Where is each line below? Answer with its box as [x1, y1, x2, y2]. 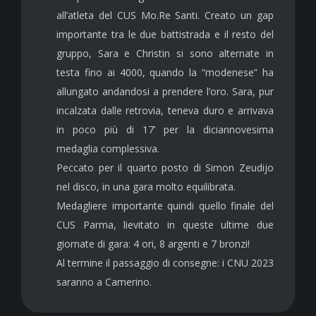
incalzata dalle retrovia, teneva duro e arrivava [56, 103, 274, 117]
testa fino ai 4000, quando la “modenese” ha [56, 65, 274, 79]
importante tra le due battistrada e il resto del [56, 27, 274, 41]
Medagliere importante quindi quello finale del [56, 198, 274, 212]
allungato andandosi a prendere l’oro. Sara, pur [56, 84, 274, 98]
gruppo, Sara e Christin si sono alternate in [56, 46, 274, 60]
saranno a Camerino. [56, 274, 152, 288]
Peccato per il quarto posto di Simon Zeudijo [56, 160, 274, 174]
